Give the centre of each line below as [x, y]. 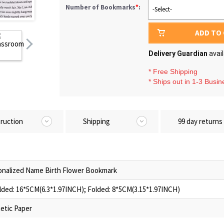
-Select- [162, 9]
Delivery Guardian [178, 53]
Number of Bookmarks [100, 7]
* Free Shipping [173, 71]
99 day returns [200, 121]
